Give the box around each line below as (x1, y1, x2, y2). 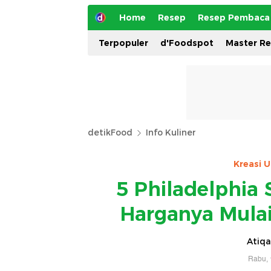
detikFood (88, 127, 132, 138)
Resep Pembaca (198, 12, 270, 23)
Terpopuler (99, 38, 148, 48)
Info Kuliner (146, 127, 196, 138)
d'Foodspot (160, 38, 214, 48)
